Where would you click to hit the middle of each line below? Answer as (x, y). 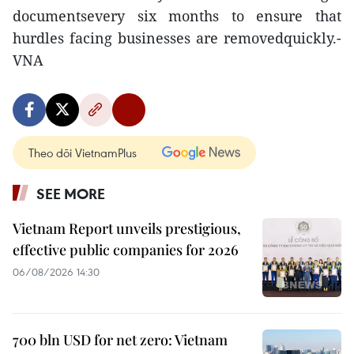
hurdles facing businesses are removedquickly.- (177, 38)
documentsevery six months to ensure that (177, 16)
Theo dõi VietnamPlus (83, 153)
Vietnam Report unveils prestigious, (127, 228)
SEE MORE (71, 194)
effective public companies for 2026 (126, 250)
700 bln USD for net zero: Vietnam (120, 340)
